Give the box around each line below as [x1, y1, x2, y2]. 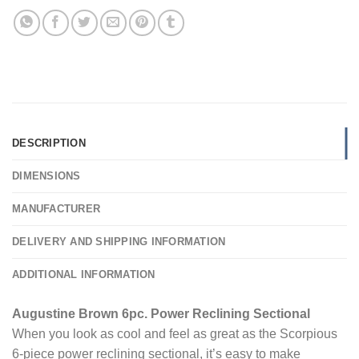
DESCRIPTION [12, 137, 86, 150]
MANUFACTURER [12, 203, 101, 216]
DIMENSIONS [12, 170, 81, 183]
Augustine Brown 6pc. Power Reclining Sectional [12, 307, 310, 321]
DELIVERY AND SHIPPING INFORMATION [12, 236, 226, 248]
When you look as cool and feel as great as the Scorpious [12, 327, 337, 341]
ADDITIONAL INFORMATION [12, 268, 155, 281]
